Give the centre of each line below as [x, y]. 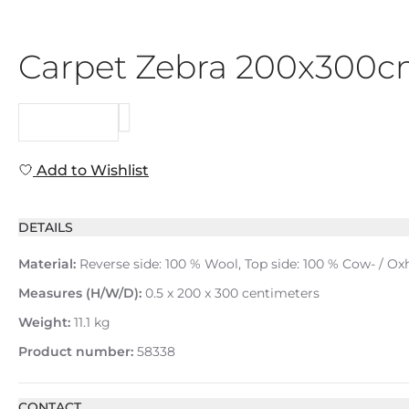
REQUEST [68, 122]
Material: [47, 264]
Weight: [44, 322]
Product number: [76, 351]
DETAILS [46, 227]
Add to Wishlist [91, 170]
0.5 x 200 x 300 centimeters [231, 293]
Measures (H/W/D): [80, 293]
